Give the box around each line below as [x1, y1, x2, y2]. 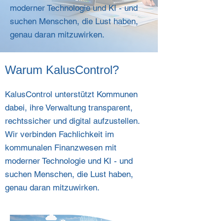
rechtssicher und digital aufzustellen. [5, 116, 140, 126]
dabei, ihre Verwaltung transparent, [5, 103, 133, 112]
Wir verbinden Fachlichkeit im [5, 129, 114, 139]
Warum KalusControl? [5, 63, 119, 76]
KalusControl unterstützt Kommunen [5, 89, 138, 99]
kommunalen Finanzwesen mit [5, 143, 116, 152]
